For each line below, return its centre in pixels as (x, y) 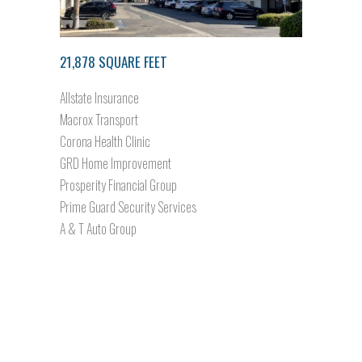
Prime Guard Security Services (128, 206)
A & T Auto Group (98, 228)
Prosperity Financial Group (118, 185)
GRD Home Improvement (116, 163)
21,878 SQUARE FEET (114, 61)
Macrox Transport (99, 119)
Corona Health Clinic (105, 141)
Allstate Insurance (99, 97)
